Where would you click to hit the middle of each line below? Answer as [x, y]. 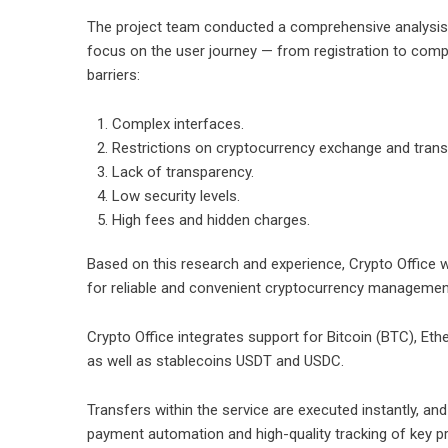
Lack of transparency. [183, 172]
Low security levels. [176, 196]
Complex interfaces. [178, 124]
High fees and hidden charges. [211, 220]
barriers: [113, 75]
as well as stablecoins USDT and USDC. [215, 361]
